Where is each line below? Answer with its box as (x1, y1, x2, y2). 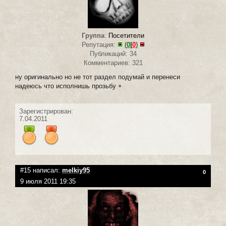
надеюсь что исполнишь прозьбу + (15, 82, 122, 90)
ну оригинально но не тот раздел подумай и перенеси (15, 73, 180, 81)
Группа (82, 31, 104, 39)
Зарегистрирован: (19, 107, 73, 115)
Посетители (108, 31, 144, 39)
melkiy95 (62, 166, 90, 174)
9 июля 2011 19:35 (20, 177, 76, 185)
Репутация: (81, 40, 118, 48)
